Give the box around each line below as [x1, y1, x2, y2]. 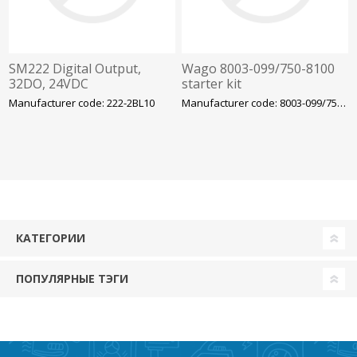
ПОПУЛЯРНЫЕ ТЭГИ [16, 271, 128, 287]
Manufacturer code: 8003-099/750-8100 [337, 96, 347, 111]
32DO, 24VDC [9, 75, 89, 93]
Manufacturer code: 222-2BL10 [9, 96, 155, 111]
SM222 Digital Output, [9, 60, 142, 78]
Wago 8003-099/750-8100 [182, 60, 335, 78]
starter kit [182, 75, 242, 93]
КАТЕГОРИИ [16, 230, 85, 246]
